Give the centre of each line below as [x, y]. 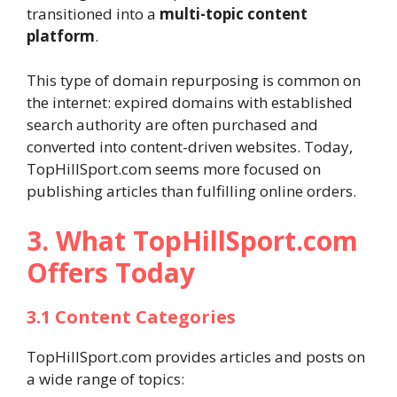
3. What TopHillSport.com [192, 240]
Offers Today [111, 272]
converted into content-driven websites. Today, [190, 147]
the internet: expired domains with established [190, 102]
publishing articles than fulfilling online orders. [191, 191]
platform [61, 35]
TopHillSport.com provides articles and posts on [196, 356]
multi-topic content [234, 13]
